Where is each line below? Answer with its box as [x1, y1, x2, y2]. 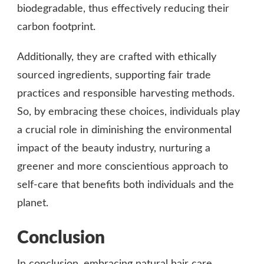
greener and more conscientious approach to [17, 161, 228, 173]
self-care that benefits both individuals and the [17, 180, 234, 191]
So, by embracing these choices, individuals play [17, 107, 240, 118]
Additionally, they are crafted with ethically [17, 52, 216, 63]
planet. [17, 198, 48, 209]
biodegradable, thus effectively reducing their [17, 4, 229, 15]
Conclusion [17, 229, 105, 247]
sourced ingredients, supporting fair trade [17, 70, 211, 81]
